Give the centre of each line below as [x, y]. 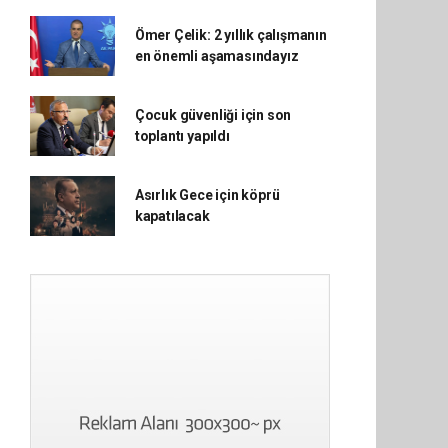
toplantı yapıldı [182, 136]
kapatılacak [172, 216]
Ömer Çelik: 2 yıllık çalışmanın [230, 35]
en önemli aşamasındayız [216, 56]
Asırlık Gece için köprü [207, 195]
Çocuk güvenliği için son [213, 115]
